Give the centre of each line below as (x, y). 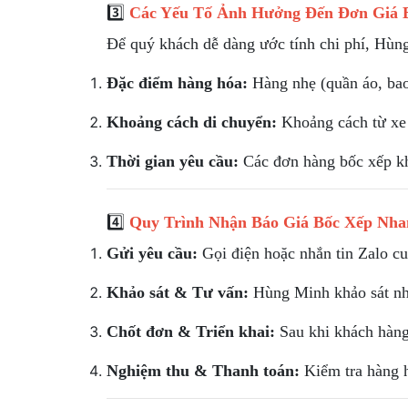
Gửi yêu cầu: (152, 253)
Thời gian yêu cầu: (173, 161)
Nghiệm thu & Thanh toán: (203, 371)
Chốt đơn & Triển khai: (191, 331)
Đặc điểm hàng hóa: (177, 83)
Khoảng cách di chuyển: (192, 122)
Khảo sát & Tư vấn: (178, 292)
